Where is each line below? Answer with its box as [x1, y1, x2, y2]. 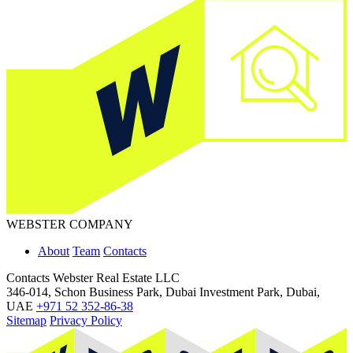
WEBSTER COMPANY [6, 217, 133, 232]
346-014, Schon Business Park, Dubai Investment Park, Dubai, [6, 285, 320, 299]
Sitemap [6, 314, 46, 328]
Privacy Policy [50, 314, 122, 328]
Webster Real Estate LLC [53, 271, 180, 285]
